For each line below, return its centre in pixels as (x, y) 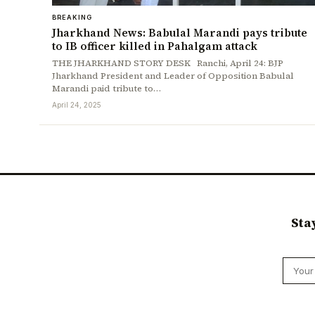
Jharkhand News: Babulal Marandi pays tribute (180, 33)
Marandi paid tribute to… (107, 89)
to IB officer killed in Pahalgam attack (155, 46)
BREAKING (72, 18)
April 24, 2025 (77, 105)
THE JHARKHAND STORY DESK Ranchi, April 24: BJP (168, 63)
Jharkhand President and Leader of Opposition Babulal (173, 76)
